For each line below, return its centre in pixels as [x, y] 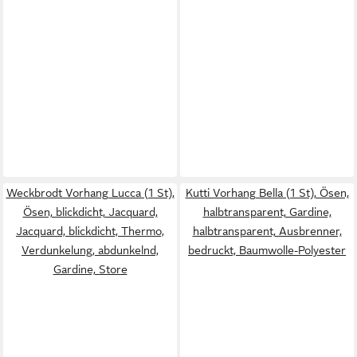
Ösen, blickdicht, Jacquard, [90, 212]
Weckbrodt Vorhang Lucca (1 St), [90, 192]
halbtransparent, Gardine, [267, 212]
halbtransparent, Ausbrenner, [267, 231]
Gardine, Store [90, 269]
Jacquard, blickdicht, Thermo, [90, 231]
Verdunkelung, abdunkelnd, [90, 250]
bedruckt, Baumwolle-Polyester [267, 250]
